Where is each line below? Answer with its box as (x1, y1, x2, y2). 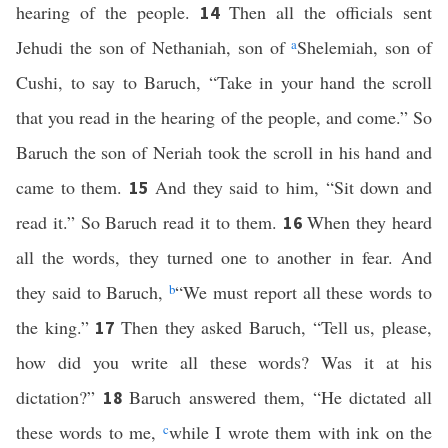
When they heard (307, 210, 433, 234)
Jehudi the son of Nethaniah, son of (16, 35, 292, 59)
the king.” (16, 315, 96, 339)
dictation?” (16, 385, 103, 409)
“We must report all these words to (175, 280, 433, 304)
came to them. (16, 175, 130, 199)
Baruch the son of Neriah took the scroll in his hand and (16, 140, 432, 164)
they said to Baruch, (16, 280, 170, 304)
